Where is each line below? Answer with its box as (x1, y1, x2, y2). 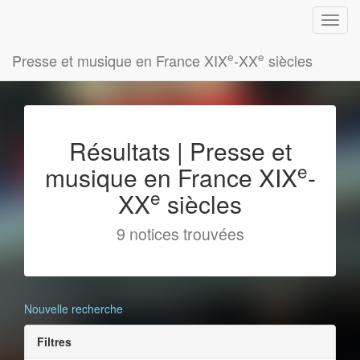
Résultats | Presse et (68, 133, 292, 168)
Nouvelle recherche (24, 301, 123, 317)
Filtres (37, 333, 72, 350)
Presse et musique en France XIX (12, 50, 227, 71)
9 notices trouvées (116, 223, 244, 245)
